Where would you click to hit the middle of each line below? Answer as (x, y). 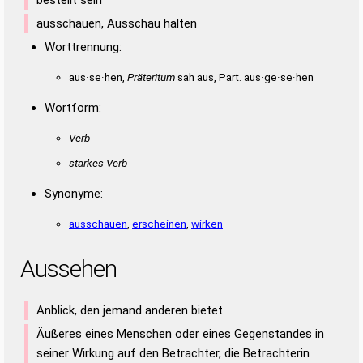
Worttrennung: (83, 47)
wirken (207, 223)
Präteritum (151, 77)
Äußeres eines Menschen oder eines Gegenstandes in (180, 333)
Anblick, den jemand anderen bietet (130, 310)
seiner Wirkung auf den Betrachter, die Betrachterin (173, 353)
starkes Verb (98, 162)
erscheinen (159, 223)
